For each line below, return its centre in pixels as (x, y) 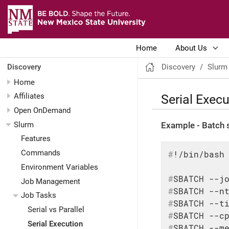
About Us (191, 48)
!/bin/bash (199, 154)
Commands (40, 153)
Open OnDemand (42, 110)
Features (36, 139)
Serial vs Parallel (56, 210)
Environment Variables (59, 167)
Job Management (50, 181)
